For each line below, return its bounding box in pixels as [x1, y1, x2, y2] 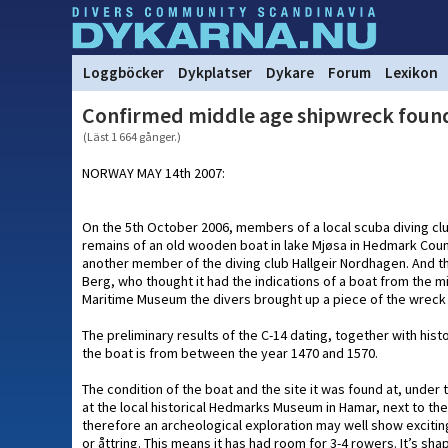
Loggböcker [83, 63, 164, 82]
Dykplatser [178, 63, 252, 82]
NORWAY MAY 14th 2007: [82, 164, 225, 182]
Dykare [266, 63, 314, 82]
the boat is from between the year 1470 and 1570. [82, 344, 378, 362]
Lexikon [385, 63, 438, 82]
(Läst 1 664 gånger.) [83, 129, 181, 144]
